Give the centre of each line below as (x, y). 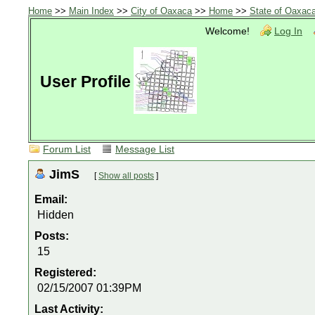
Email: (51, 199)
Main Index (91, 11)
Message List (145, 149)
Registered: (67, 272)
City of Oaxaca (161, 11)
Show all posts (126, 176)
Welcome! (227, 31)
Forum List (67, 149)
